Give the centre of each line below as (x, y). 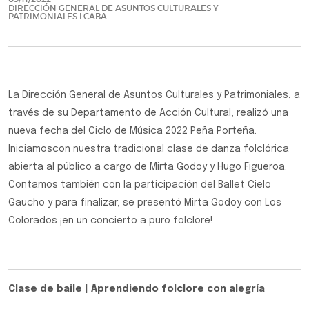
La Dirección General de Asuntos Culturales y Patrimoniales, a (154, 95)
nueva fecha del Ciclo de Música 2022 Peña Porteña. (132, 131)
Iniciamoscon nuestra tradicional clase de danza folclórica (149, 149)
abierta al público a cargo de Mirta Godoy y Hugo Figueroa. (148, 167)
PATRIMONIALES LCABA (58, 16)
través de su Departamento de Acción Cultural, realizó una (148, 113)
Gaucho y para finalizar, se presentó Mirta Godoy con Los (145, 203)
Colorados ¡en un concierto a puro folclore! (111, 221)
